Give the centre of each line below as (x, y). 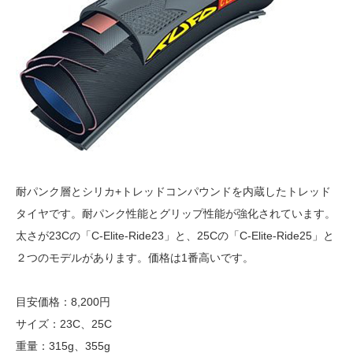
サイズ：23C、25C (64, 323)
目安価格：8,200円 (63, 301)
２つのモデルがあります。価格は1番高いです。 (135, 257)
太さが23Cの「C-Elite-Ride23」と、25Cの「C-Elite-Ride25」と (175, 235)
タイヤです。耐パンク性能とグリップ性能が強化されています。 (176, 213)
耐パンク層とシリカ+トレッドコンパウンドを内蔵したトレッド (173, 191)
